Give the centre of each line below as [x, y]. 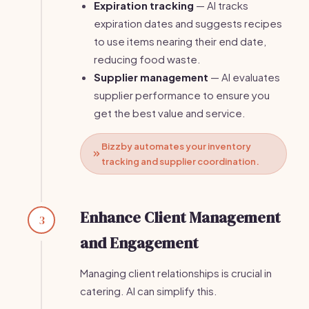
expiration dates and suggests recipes [188, 23]
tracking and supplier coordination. [180, 161]
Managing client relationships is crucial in [176, 273]
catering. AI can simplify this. [149, 291]
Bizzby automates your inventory [176, 146]
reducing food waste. [147, 59]
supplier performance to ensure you [182, 95]
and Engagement [139, 243]
